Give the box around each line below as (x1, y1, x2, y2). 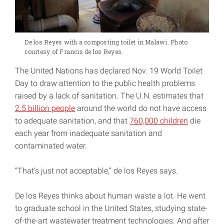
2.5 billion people (15, 103, 75, 113)
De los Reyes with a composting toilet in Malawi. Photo (24, 38, 188, 46)
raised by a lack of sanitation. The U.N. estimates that (15, 91, 203, 101)
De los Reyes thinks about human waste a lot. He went (15, 191, 205, 201)
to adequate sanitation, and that (15, 116, 129, 126)
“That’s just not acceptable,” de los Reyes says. (15, 166, 178, 176)
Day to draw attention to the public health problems (15, 78, 195, 88)
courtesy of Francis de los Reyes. (24, 47, 123, 56)
